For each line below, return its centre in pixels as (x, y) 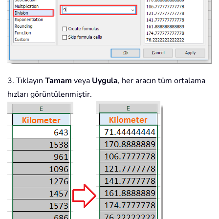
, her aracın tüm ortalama (162, 81)
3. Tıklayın (26, 81)
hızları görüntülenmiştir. (50, 94)
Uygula (105, 81)
